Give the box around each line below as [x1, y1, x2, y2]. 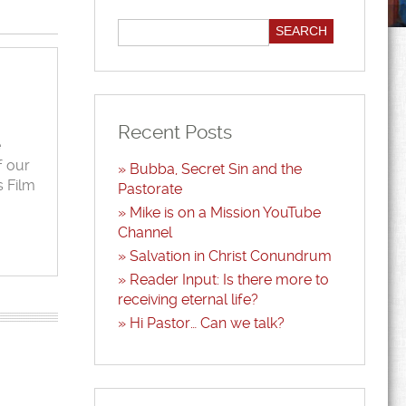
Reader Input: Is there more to [129, 271, 329, 288]
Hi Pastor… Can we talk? [129, 314, 285, 332]
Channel [117, 224, 172, 241]
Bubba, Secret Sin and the [129, 160, 302, 178]
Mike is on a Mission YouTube [129, 204, 321, 221]
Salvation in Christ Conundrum [129, 247, 332, 265]
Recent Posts [117, 121, 232, 143]
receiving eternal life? [117, 291, 258, 308]
